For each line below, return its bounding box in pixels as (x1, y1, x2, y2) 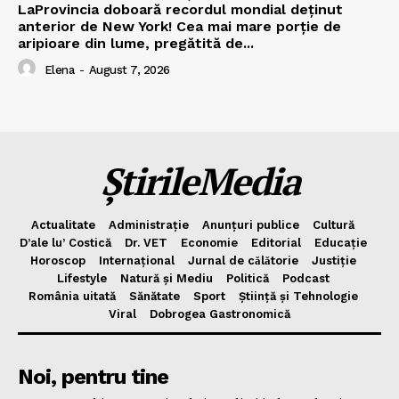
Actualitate (31, 218, 95, 232)
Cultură (313, 218, 354, 232)
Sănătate (128, 289, 180, 304)
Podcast (281, 272, 330, 286)
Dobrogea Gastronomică (150, 307, 290, 322)
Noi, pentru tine (18, 364, 168, 390)
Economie (180, 236, 238, 250)
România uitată (28, 289, 116, 304)
